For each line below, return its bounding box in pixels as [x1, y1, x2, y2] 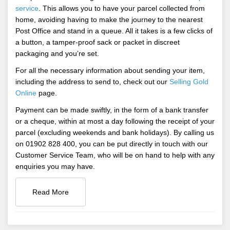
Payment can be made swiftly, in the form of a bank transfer [15, 105, 208, 114]
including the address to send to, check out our [15, 77, 169, 86]
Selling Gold [169, 77, 208, 86]
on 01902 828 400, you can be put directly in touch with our [15, 139, 208, 148]
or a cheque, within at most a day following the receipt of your [15, 117, 215, 125]
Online [15, 88, 36, 97]
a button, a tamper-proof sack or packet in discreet [15, 37, 180, 46]
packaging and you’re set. [15, 49, 99, 57]
